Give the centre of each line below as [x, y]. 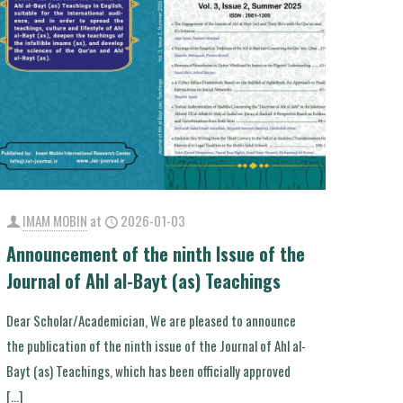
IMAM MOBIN [55, 220]
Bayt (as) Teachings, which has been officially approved [149, 370]
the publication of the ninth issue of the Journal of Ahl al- [157, 345]
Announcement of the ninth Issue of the [156, 253]
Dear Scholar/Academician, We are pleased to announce [152, 320]
